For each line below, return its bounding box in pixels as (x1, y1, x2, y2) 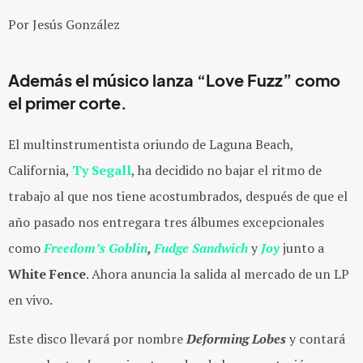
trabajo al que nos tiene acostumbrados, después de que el (8, 187, 348, 205)
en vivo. (8, 291, 53, 309)
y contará (289, 330, 345, 348)
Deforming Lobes (186, 330, 286, 348)
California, (8, 161, 72, 179)
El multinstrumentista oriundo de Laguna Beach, (8, 135, 294, 153)
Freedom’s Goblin (44, 239, 147, 257)
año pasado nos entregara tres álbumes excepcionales (8, 213, 324, 231)
